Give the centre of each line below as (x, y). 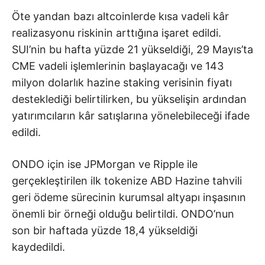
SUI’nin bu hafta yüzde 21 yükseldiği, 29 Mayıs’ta (132, 49)
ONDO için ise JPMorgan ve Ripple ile (105, 164)
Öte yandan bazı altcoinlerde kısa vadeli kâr (120, 16)
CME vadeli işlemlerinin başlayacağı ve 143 (118, 66)
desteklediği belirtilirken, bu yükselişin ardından (129, 99)
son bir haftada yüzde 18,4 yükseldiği (105, 230)
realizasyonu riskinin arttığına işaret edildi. (117, 33)
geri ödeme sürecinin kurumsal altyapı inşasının (129, 197)
